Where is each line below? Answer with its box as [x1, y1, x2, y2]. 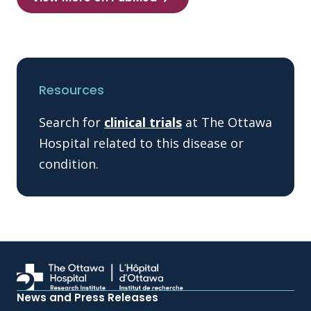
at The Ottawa [182, 114, 272, 131]
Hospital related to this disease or [39, 135, 244, 151]
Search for [39, 114, 104, 131]
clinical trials [104, 114, 182, 131]
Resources [39, 81, 104, 99]
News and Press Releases [17, 289, 158, 305]
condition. [39, 155, 99, 172]
